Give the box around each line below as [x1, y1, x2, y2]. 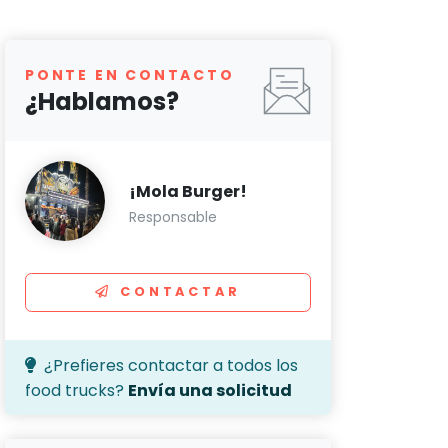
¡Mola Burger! [129, 180, 247, 203]
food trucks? [25, 378, 128, 402]
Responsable [129, 207, 217, 227]
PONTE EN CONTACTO [25, 65, 235, 85]
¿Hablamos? [25, 85, 179, 118]
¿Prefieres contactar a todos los [44, 353, 298, 377]
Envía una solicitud [128, 378, 292, 402]
